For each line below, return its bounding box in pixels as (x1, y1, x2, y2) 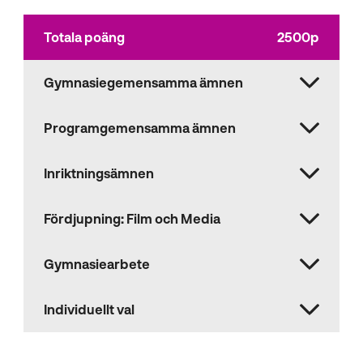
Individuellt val (44, 301, 135, 318)
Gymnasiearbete (44, 256, 151, 272)
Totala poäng (44, 29, 126, 45)
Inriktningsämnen (44, 165, 155, 181)
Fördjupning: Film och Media (44, 211, 221, 227)
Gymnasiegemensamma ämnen (44, 75, 244, 91)
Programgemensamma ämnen (44, 120, 237, 136)
